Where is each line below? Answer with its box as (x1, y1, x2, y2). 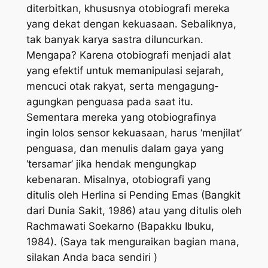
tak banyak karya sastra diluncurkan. (26, 33, 203, 45)
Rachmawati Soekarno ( (26, 220, 141, 232)
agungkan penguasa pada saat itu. (26, 95, 193, 108)
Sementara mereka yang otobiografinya (26, 111, 217, 123)
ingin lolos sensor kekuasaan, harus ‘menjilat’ (26, 126, 242, 139)
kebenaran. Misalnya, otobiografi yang (26, 173, 211, 185)
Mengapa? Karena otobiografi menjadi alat (26, 48, 231, 61)
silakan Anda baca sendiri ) (26, 251, 157, 263)
